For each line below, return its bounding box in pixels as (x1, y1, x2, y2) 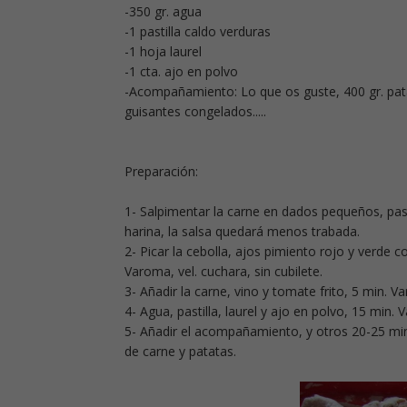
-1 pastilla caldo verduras (124, 23, 271, 41)
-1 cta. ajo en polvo (124, 63, 238, 81)
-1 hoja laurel (124, 43, 202, 61)
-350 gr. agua (124, 3, 202, 21)
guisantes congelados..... (124, 103, 266, 121)
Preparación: (124, 163, 198, 181)
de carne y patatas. (124, 342, 236, 361)
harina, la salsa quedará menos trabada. (124, 223, 360, 241)
